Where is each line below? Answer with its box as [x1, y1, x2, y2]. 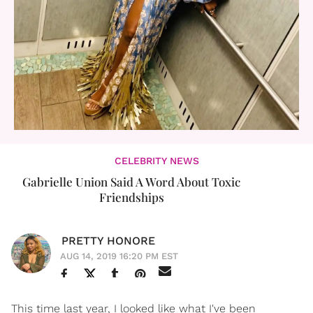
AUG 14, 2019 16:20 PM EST [60, 250, 178, 261]
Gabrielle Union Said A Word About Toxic [22, 173, 240, 189]
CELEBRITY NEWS [114, 154, 199, 166]
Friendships [99, 189, 164, 205]
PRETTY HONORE [61, 233, 155, 247]
